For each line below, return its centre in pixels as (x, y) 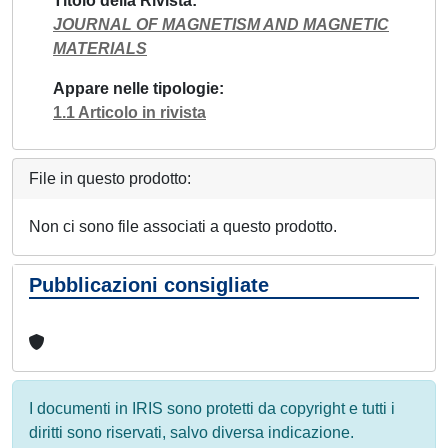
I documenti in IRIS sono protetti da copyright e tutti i (212, 408)
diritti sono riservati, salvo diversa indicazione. (191, 432)
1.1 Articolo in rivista (129, 112)
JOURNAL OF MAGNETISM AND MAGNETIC (221, 24)
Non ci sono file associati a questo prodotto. (183, 226)
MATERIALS (100, 48)
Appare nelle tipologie (136, 88)
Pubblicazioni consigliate (149, 284)
